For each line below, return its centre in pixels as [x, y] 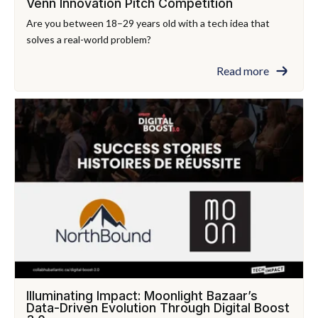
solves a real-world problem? [89, 39]
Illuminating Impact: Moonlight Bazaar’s [142, 295]
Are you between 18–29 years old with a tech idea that [148, 23]
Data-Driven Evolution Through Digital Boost [158, 307]
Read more [243, 71]
